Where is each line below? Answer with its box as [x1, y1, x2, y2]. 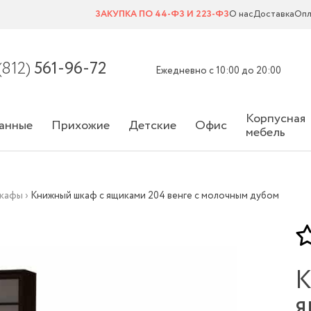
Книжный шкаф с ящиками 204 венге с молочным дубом [31, 189, 280, 203]
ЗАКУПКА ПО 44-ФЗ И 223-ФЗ [95, 8, 229, 21]
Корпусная [246, 110, 305, 128]
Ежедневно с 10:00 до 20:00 [155, 64, 281, 78]
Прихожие [51, 117, 110, 135]
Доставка [253, 8, 294, 21]
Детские [128, 117, 176, 135]
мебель [246, 124, 285, 142]
